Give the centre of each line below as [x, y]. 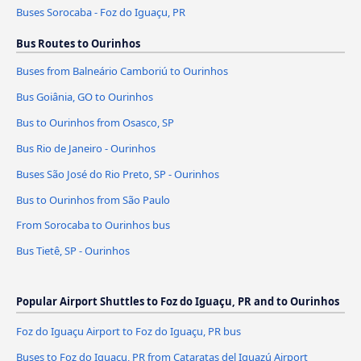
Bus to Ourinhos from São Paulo [93, 199]
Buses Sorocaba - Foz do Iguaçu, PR [101, 12]
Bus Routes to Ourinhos [78, 43]
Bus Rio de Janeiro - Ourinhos [86, 148]
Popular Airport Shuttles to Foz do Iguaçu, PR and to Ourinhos [178, 302]
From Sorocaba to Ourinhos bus [93, 225]
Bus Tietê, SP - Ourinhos [73, 251]
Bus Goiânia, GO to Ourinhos [85, 96]
